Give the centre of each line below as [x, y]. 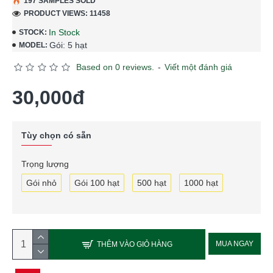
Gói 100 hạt [97, 183]
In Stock [64, 32]
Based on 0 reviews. [115, 67]
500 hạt [152, 183]
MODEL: [33, 45]
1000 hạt [201, 183]
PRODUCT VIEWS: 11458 [67, 14]
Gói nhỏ [41, 183]
